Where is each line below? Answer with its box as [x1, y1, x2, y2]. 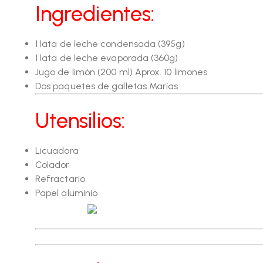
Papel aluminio [35, 187, 98, 199]
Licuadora [35, 145, 79, 157]
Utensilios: [35, 108, 125, 134]
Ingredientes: [35, 1, 155, 27]
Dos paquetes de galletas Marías [35, 80, 178, 92]
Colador [35, 159, 70, 171]
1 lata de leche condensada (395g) [35, 38, 185, 50]
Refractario [35, 173, 85, 185]
